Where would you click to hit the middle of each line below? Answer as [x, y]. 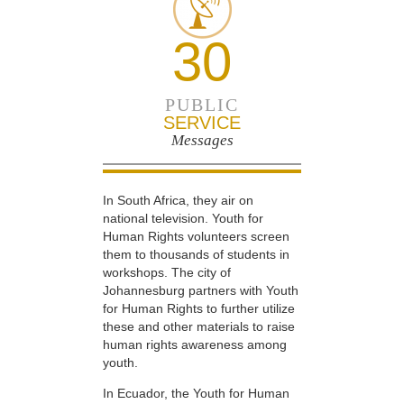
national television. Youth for [183, 218]
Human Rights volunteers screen [196, 236]
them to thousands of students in [196, 254]
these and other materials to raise [199, 326]
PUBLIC [202, 104]
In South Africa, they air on [178, 200]
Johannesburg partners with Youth [201, 290]
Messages [202, 140]
